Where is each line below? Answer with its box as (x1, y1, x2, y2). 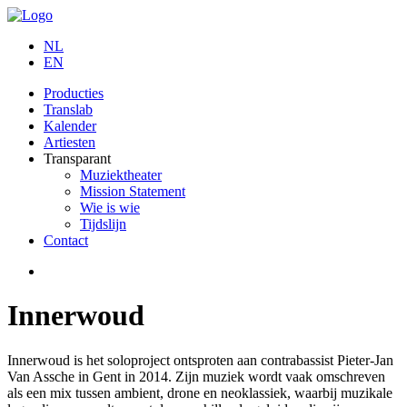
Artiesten (44, 134, 95, 150)
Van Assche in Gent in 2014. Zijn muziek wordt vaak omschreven (7, 368, 385, 384)
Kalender (44, 118, 96, 134)
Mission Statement (80, 184, 185, 199)
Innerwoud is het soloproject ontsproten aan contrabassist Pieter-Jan (7, 352, 393, 368)
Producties (44, 85, 104, 101)
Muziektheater (80, 167, 162, 183)
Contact (44, 233, 88, 248)
